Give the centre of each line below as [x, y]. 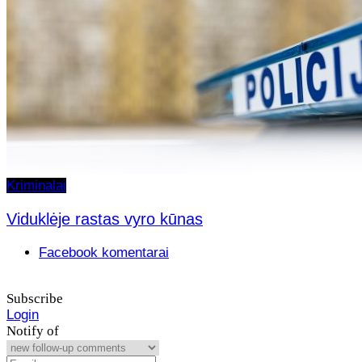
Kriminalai [36, 186]
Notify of [33, 331]
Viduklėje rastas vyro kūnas [105, 219]
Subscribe [35, 299]
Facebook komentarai [104, 253]
